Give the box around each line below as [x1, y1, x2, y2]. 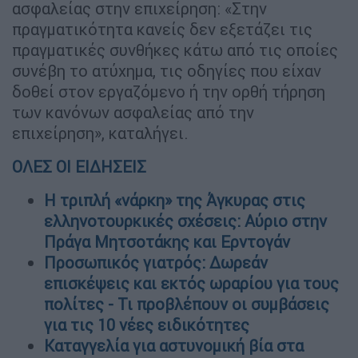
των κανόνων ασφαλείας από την [12, 101, 254, 122]
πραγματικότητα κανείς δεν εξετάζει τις [12, 18, 312, 39]
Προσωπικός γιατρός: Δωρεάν [44, 252, 268, 272]
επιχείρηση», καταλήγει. [12, 122, 189, 143]
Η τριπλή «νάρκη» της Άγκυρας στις [44, 189, 305, 210]
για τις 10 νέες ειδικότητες [44, 314, 249, 335]
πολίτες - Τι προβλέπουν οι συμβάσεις [44, 293, 329, 314]
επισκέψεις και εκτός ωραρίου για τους [44, 272, 339, 293]
